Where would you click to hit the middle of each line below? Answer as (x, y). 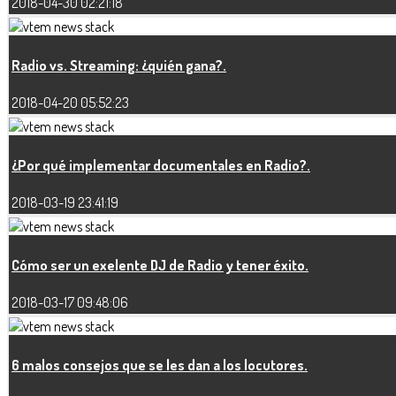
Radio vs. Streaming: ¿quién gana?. (119, 66)
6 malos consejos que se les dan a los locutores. (160, 366)
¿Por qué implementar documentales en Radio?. (161, 166)
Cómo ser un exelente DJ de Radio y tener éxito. (160, 266)
